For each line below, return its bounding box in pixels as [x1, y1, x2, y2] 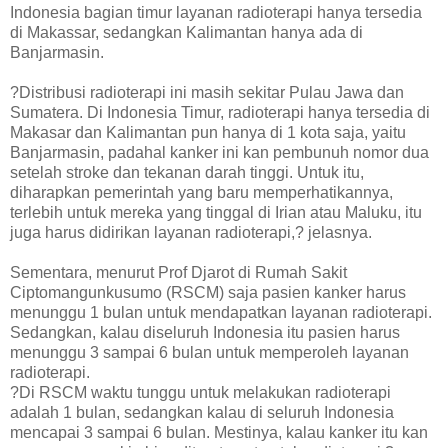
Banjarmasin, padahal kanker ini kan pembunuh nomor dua [10, 144, 429, 162]
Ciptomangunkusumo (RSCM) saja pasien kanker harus [10, 284, 406, 302]
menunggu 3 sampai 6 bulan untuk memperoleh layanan [10, 344, 409, 362]
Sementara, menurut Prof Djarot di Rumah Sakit [10, 264, 347, 282]
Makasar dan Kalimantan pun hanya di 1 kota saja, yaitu [10, 124, 406, 142]
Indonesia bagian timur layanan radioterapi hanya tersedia [10, 4, 422, 22]
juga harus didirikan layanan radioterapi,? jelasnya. [10, 224, 372, 242]
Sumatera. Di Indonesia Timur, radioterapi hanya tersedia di [10, 104, 430, 122]
